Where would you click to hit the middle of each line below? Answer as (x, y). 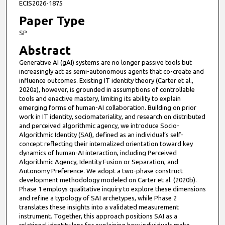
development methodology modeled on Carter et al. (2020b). (108, 180)
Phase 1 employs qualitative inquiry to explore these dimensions (112, 189)
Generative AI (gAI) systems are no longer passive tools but (105, 63)
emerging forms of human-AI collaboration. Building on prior (107, 108)
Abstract (45, 51)
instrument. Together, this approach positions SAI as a (98, 216)
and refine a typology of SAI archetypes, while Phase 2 (98, 198)
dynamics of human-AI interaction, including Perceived (98, 153)
